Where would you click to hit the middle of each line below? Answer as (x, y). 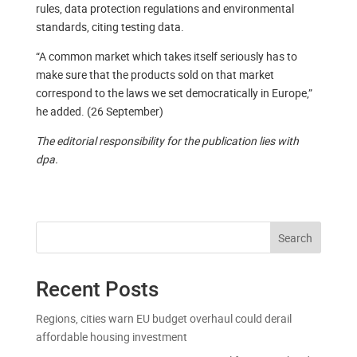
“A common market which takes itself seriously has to (166, 57)
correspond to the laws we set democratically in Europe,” (174, 93)
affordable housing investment (111, 337)
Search (296, 238)
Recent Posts (97, 290)
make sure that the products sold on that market (155, 75)
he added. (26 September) (99, 112)
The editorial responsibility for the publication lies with (167, 141)
